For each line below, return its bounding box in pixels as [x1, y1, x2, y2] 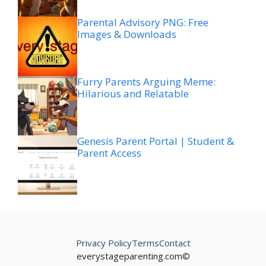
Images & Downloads [77, 27, 176, 41]
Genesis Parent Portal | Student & [77, 134, 234, 148]
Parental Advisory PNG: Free [77, 15, 208, 29]
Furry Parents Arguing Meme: [77, 74, 216, 88]
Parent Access [77, 145, 141, 160]
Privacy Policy [75, 236, 132, 249]
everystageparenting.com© [76, 249, 190, 262]
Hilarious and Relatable [77, 86, 189, 100]
